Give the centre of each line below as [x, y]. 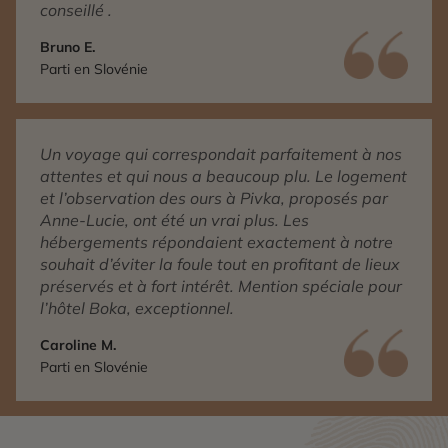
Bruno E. [67, 47]
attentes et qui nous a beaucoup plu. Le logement [223, 176]
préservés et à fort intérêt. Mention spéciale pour [221, 286]
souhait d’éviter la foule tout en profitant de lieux [220, 264]
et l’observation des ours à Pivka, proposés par [214, 198]
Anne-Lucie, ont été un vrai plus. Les [174, 220]
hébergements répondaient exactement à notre [216, 242]
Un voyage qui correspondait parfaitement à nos [221, 154]
